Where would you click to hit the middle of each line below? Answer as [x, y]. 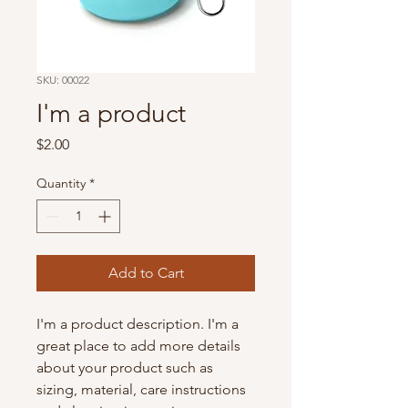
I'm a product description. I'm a [139, 324]
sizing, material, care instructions [143, 389]
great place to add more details [140, 346]
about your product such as [127, 367]
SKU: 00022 [63, 80]
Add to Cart [146, 273]
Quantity [61, 183]
